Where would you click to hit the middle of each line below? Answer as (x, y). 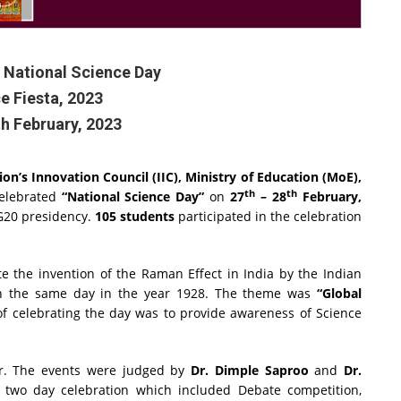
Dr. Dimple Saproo (250, 371)
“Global (339, 294)
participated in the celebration (268, 217)
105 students (134, 217)
